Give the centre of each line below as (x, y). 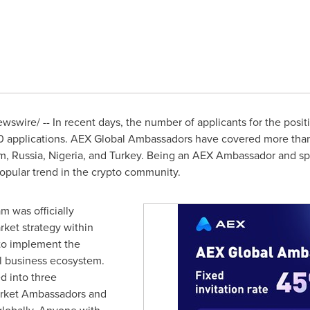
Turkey (125, 155)
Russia (27, 155)
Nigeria (65, 155)
